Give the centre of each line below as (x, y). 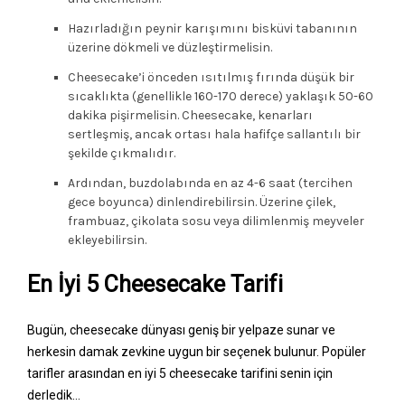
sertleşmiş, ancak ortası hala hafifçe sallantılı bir (214, 134)
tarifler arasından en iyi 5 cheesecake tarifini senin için (180, 373)
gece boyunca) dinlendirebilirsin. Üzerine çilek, (202, 202)
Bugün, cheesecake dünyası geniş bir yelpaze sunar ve (181, 330)
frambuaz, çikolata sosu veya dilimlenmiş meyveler (216, 221)
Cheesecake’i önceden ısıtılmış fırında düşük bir (211, 77)
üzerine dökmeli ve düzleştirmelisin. (170, 47)
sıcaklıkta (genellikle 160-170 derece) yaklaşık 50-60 (221, 96)
